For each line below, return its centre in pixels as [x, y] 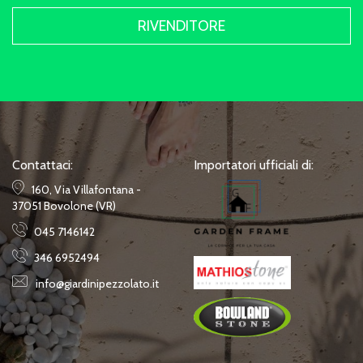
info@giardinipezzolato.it [97, 283]
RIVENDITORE [181, 26]
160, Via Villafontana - [86, 189]
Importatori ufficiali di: [254, 164]
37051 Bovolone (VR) [64, 205]
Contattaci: [43, 164]
